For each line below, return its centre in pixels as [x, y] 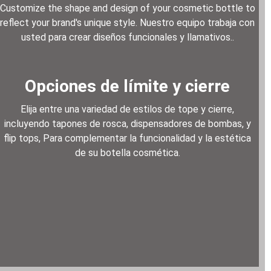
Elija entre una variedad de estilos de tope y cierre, [128, 109]
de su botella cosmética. [127, 153]
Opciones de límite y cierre [128, 87]
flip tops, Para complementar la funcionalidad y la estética [128, 139]
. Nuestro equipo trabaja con [195, 23]
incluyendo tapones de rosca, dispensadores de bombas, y [127, 124]
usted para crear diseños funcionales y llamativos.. [127, 38]
